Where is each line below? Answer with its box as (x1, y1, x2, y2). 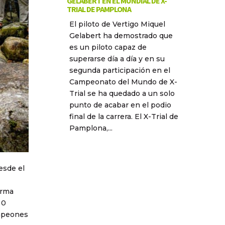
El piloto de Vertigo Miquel (69, 20, 165, 29)
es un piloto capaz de (69, 43, 147, 52)
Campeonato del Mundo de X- (69, 77, 177, 87)
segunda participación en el (69, 66, 170, 75)
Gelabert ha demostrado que (69, 31, 173, 41)
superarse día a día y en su (69, 54, 165, 64)
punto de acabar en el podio (69, 100, 171, 110)
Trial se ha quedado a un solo (69, 89, 175, 98)
